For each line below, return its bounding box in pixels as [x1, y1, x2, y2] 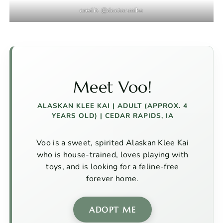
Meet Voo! [73, 77, 152, 98]
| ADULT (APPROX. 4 [110, 101, 188, 111]
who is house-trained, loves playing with [36, 149, 189, 161]
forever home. [86, 173, 139, 185]
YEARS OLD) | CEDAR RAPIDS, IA [51, 111, 174, 121]
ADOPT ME [89, 205, 136, 215]
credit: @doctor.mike [80, 6, 143, 15]
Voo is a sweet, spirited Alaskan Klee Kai [36, 137, 189, 149]
